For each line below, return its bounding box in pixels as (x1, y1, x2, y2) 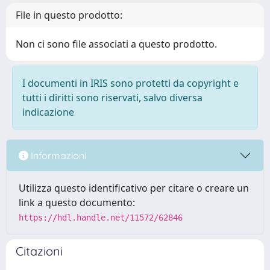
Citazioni (16, 243, 63, 259)
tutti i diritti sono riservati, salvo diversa (22, 91, 202, 104)
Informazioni (28, 149, 86, 162)
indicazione (22, 105, 74, 119)
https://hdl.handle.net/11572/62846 (19, 213, 183, 222)
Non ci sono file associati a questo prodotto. (16, 37, 217, 51)
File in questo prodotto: (16, 8, 122, 22)
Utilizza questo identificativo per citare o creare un (19, 181, 249, 195)
